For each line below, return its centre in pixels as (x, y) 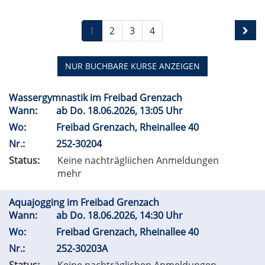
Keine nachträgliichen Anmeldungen (138, 161)
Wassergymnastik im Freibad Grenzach (97, 98)
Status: (24, 161)
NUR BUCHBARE (97, 66)
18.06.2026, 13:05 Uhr (136, 111)
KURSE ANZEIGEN (164, 66)
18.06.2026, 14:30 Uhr (136, 216)
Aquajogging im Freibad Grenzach (85, 203)
